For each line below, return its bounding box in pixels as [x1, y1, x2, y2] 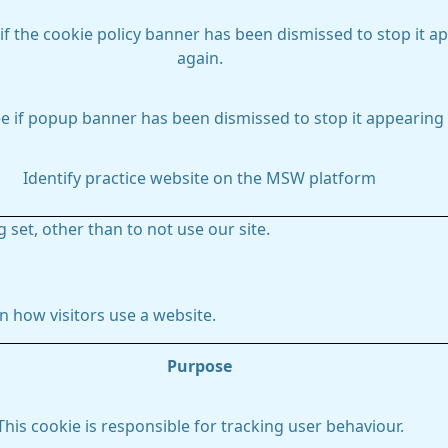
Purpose [167, 358, 232, 374]
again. [176, 50, 223, 66]
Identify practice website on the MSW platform [23, 170, 376, 186]
